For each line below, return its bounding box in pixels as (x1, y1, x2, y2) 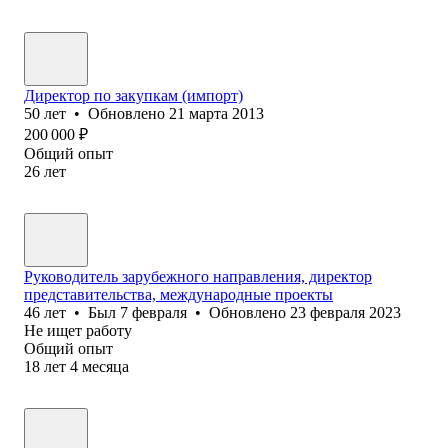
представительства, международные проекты (24, 285, 333, 303)
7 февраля (120, 303, 187, 321)
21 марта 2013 (169, 104, 264, 122)
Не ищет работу (24, 321, 132, 339)
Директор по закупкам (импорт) (24, 86, 243, 104)
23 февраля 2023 (290, 303, 401, 321)
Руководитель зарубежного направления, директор (24, 267, 372, 285)
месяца (82, 357, 129, 375)
